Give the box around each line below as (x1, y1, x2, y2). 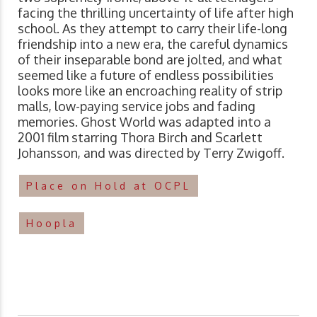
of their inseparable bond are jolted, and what (18, 51, 282, 67)
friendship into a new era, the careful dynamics (18, 35, 288, 52)
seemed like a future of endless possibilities (18, 67, 274, 83)
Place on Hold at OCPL (26, 179, 191, 192)
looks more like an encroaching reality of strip (18, 82, 282, 98)
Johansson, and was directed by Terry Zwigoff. (18, 144, 284, 161)
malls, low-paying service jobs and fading (18, 98, 255, 114)
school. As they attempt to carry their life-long (18, 20, 287, 36)
